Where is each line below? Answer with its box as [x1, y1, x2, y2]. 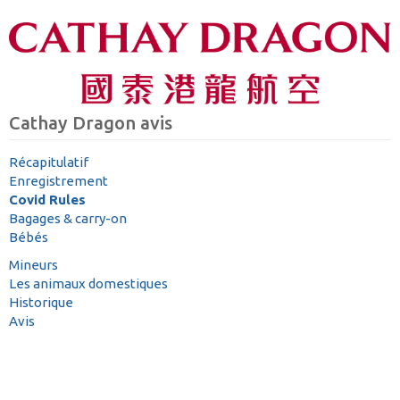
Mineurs [9, 257, 58, 273]
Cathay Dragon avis [9, 112, 172, 133]
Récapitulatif [9, 154, 88, 170]
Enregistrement [9, 172, 108, 188]
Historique [9, 295, 73, 311]
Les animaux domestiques [9, 276, 168, 292]
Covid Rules [9, 191, 86, 207]
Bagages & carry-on [9, 210, 127, 226]
